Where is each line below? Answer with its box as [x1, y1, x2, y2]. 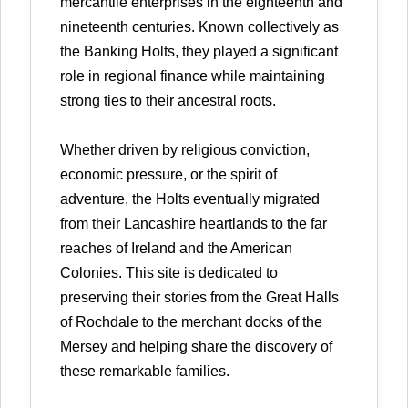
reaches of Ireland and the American [60, 240, 292, 256]
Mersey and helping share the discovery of [60, 338, 332, 354]
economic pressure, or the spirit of [60, 166, 277, 182]
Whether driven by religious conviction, [60, 141, 310, 158]
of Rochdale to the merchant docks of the [60, 313, 322, 330]
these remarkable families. [60, 362, 229, 379]
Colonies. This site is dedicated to [60, 264, 278, 280]
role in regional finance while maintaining [60, 67, 325, 84]
